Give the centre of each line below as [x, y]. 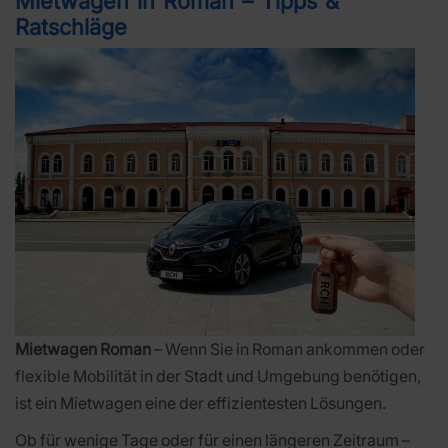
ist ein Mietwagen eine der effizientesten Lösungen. [200, 402]
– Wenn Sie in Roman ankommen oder [288, 348]
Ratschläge [71, 27]
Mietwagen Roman [83, 348]
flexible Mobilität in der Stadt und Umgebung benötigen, [218, 375]
